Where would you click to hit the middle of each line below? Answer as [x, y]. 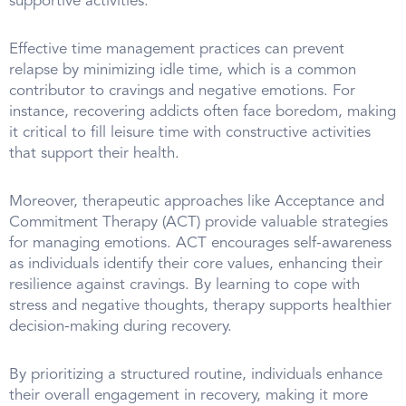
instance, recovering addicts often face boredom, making [203, 111]
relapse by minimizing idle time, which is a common [183, 70]
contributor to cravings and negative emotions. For [182, 91]
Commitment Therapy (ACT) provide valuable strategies [198, 222]
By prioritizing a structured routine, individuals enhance [196, 374]
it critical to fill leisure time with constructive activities [190, 132]
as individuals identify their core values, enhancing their [196, 264]
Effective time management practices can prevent [177, 49]
